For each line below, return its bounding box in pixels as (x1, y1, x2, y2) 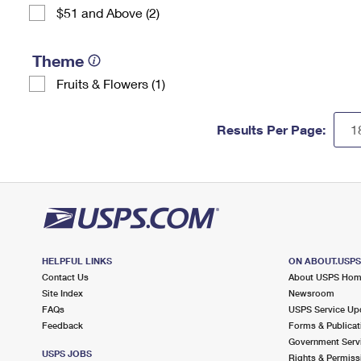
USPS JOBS (42, 348, 92, 359)
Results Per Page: (217, 122, 326, 137)
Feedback (42, 320, 83, 330)
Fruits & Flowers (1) (56, 76, 165, 91)
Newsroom (288, 288, 334, 298)
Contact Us (42, 272, 89, 282)
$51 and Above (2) (56, 5, 160, 20)
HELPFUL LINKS (42, 255, 112, 266)
